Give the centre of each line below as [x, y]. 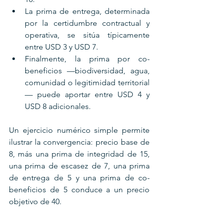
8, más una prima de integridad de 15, [79, 154]
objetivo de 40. [36, 201]
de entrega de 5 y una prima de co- [79, 177]
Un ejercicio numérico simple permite [79, 130]
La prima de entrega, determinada [87, 11]
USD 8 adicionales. [58, 106]
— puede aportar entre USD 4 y [87, 94]
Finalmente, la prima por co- [87, 58]
